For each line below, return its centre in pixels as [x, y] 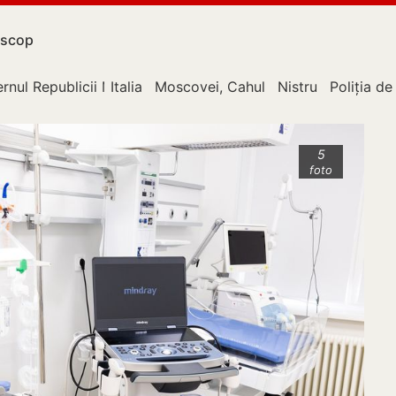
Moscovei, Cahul [210, 87]
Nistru [297, 87]
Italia [126, 87]
